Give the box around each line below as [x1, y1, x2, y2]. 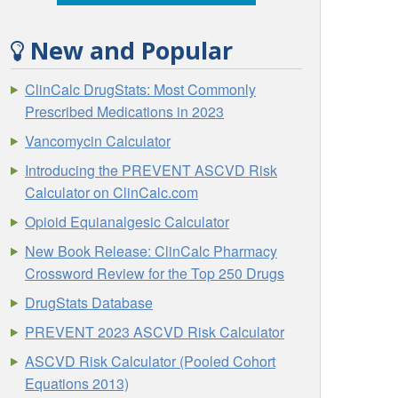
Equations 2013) [25, 372, 130, 394]
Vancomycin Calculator [25, 130, 171, 151]
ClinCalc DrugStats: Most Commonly [25, 78, 257, 99]
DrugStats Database [25, 291, 154, 313]
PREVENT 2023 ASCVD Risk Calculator [25, 321, 285, 342]
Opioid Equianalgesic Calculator [25, 211, 230, 232]
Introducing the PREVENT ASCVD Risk [25, 159, 278, 180]
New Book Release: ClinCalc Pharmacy [25, 240, 278, 261]
